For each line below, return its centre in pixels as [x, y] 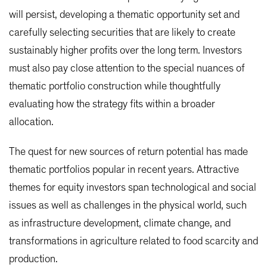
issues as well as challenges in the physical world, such [128, 206]
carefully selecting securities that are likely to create [122, 33]
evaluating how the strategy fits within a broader [112, 105]
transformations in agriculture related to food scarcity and [133, 242]
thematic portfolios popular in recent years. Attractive [124, 170]
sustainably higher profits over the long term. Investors [125, 51]
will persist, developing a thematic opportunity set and [124, 15]
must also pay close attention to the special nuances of [127, 69]
